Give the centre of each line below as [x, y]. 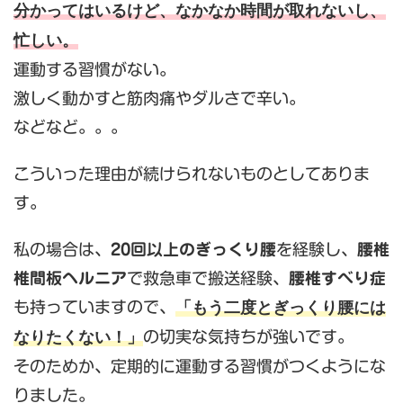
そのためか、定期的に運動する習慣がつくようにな [200, 366]
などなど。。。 [70, 127]
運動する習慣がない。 [94, 69]
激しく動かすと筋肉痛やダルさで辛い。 [159, 98]
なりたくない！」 [78, 337]
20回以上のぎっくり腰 [193, 249]
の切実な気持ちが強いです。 [248, 336]
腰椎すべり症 [337, 278]
